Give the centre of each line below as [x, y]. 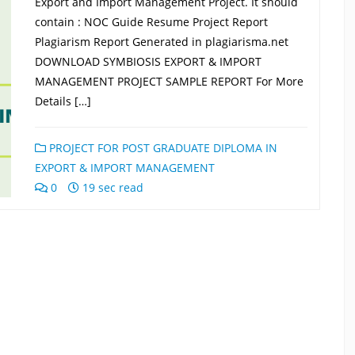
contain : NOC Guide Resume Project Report [151, 22]
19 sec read [111, 187]
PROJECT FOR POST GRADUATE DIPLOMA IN [162, 148]
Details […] [63, 101]
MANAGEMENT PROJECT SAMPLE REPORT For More [169, 81]
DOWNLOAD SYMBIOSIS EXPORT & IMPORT [148, 61]
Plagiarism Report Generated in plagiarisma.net [162, 42]
